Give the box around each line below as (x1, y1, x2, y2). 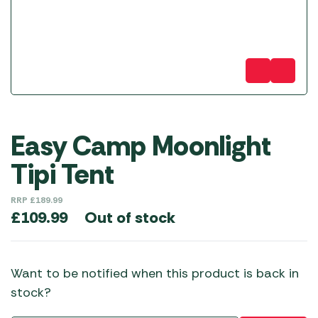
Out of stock (84, 207, 175, 228)
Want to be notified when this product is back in (11, 265, 299, 282)
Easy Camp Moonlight (11, 128, 271, 164)
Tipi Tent (11, 157, 114, 192)
